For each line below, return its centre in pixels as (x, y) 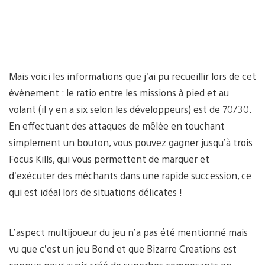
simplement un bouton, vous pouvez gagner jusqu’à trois (131, 142)
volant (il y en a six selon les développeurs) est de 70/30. (130, 109)
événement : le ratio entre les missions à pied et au (119, 92)
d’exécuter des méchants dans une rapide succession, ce (130, 175)
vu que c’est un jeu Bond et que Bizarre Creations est (123, 248)
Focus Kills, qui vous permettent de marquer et (109, 159)
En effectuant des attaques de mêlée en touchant (117, 125)
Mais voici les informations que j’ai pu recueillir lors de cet (132, 76)
